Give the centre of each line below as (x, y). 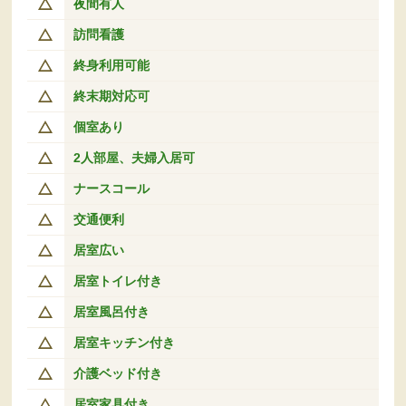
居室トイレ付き (117, 280)
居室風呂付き (111, 311)
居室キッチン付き (124, 342)
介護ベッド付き (117, 373)
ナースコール (111, 188)
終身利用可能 (111, 65)
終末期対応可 (111, 96)
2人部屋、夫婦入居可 (134, 157)
